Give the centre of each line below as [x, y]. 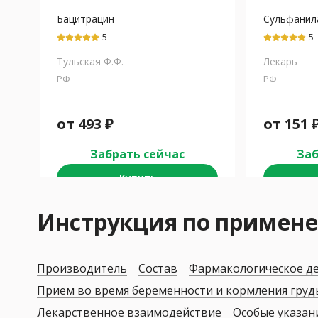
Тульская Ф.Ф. [90, 62]
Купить [137, 178]
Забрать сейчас [137, 154]
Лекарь [280, 62]
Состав [158, 269]
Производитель [82, 269]
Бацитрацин [86, 19]
